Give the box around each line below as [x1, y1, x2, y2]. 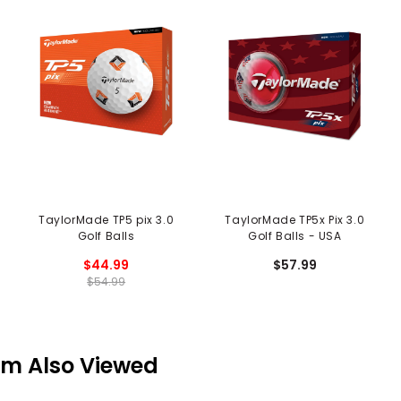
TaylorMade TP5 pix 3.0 [38, 212, 175, 228]
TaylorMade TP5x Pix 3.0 [225, 212, 365, 228]
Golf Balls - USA [248, 228, 342, 244]
